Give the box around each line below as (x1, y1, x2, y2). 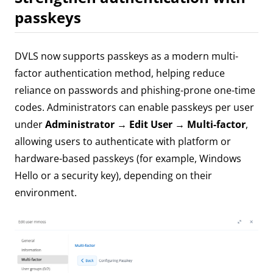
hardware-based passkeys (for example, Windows (15, 152, 241, 166)
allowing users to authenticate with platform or (15, 135, 231, 149)
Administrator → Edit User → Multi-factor (45, 118, 246, 132)
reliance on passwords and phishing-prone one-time (15, 83, 255, 97)
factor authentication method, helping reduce (15, 66, 225, 80)
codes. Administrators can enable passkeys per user (15, 101, 254, 115)
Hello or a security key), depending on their (15, 169, 212, 183)
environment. (15, 186, 77, 200)
